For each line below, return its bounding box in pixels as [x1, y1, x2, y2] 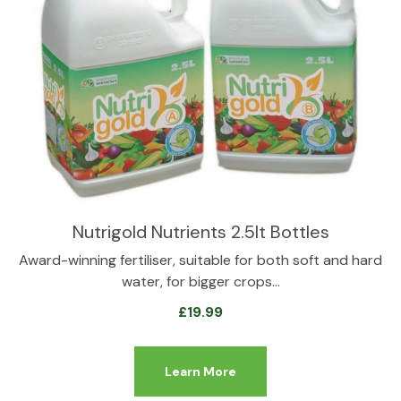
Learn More [165, 363, 236, 380]
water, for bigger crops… [121, 272, 280, 291]
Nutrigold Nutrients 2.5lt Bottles [72, 220, 329, 243]
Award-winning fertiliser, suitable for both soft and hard [19, 251, 382, 269]
